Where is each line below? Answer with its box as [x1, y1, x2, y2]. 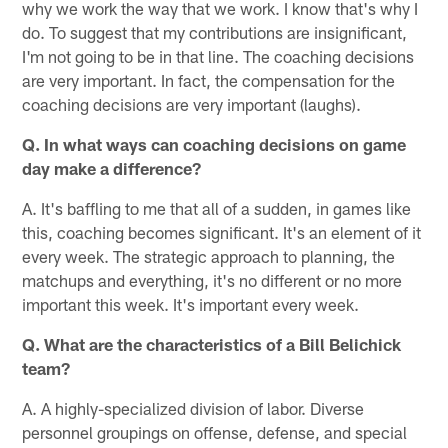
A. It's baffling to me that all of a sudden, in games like [22, 197, 412, 218]
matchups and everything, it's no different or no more [22, 269, 403, 290]
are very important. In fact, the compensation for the [22, 69, 396, 90]
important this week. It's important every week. [22, 293, 360, 314]
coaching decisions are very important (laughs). [22, 93, 362, 114]
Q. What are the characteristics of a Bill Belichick [22, 333, 402, 354]
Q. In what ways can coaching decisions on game [22, 133, 407, 154]
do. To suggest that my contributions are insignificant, [22, 21, 408, 42]
